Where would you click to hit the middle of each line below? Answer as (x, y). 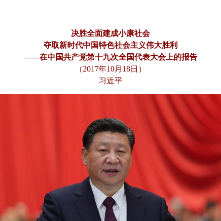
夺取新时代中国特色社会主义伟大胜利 (110, 45)
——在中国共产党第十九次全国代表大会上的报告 (110, 57)
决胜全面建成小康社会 (110, 33)
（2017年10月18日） (110, 69)
